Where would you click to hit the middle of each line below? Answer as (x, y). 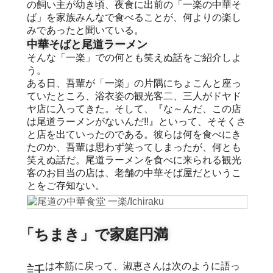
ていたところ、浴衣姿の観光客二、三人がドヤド (134, 96)
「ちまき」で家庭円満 (94, 234)
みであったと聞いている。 (85, 30)
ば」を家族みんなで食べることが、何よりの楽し (134, 17)
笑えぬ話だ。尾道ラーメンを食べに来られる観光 (134, 160)
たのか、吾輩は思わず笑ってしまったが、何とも (134, 147)
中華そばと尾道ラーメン (87, 44)
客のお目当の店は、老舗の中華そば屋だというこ (134, 172)
